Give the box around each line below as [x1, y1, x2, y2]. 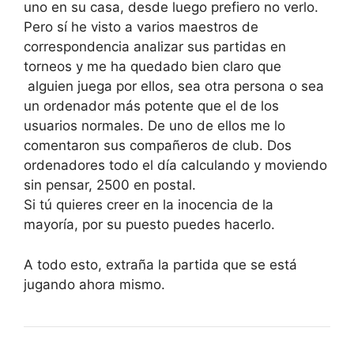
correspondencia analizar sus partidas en [24, 39, 286, 55]
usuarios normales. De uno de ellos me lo [24, 118, 285, 134]
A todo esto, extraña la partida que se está [24, 256, 297, 273]
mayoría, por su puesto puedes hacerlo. [24, 217, 275, 233]
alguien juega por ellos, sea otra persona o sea [24, 78, 324, 95]
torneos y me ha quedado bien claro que [24, 58, 281, 75]
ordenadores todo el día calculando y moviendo [24, 157, 327, 174]
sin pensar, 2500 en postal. [24, 177, 196, 194]
